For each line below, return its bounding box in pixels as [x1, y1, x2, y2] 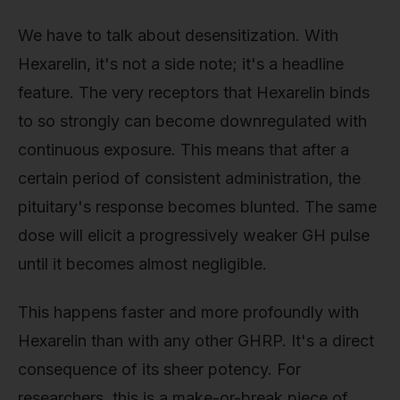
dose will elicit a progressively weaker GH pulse [18, 226, 370, 246]
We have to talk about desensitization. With [18, 26, 338, 46]
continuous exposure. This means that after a [18, 140, 349, 160]
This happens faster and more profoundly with [18, 302, 359, 321]
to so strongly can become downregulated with [18, 112, 367, 131]
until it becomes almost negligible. [18, 254, 267, 274]
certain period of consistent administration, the [18, 169, 361, 188]
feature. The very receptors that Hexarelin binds [18, 83, 370, 103]
